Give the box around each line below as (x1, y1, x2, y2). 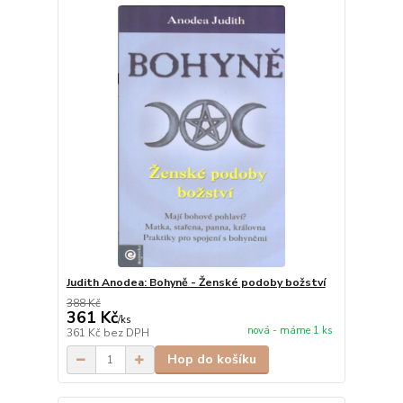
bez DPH (103, 326, 149, 341)
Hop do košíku (166, 351, 256, 369)
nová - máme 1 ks (246, 324, 333, 338)
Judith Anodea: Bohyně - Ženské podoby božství (66, 275, 326, 291)
